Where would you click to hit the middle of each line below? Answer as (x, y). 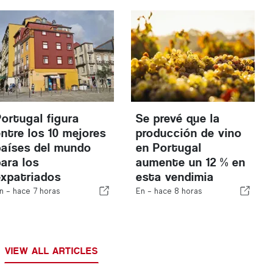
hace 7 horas (37, 191)
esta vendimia (175, 177)
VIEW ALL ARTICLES (52, 251)
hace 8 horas (178, 191)
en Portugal (168, 148)
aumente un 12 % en (190, 162)
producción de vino (189, 133)
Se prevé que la (178, 119)
